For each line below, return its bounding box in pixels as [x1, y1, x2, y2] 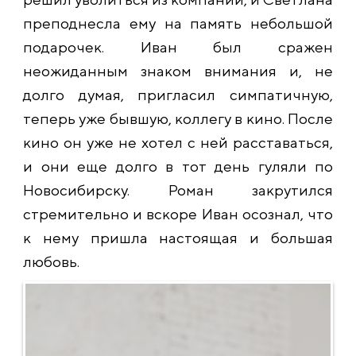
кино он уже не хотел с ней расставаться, [23, 133, 333, 151]
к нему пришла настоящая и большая [23, 229, 333, 246]
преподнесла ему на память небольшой [23, 14, 333, 32]
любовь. [23, 253, 79, 270]
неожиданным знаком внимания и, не [23, 62, 333, 79]
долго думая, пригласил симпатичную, [23, 86, 333, 103]
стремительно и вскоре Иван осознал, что [23, 205, 333, 222]
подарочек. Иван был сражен [23, 38, 333, 56]
